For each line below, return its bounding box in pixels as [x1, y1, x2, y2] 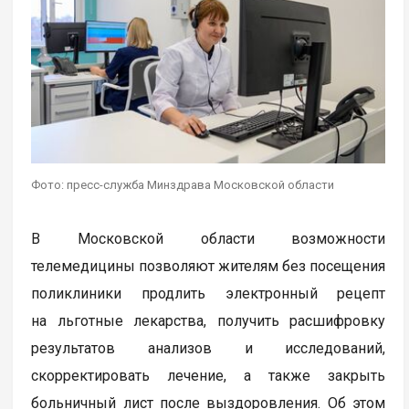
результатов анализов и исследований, [31, 339, 386, 357]
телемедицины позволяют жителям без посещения [31, 257, 386, 275]
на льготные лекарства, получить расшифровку [31, 311, 386, 330]
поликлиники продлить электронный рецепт [31, 284, 386, 302]
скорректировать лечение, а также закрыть [31, 366, 386, 384]
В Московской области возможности [31, 229, 386, 247]
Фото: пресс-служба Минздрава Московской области [31, 177, 335, 192]
